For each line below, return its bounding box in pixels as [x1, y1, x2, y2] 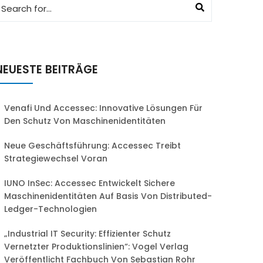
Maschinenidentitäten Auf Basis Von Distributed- [4, 190, 212, 202]
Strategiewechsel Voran [4, 153, 107, 164]
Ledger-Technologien [4, 203, 97, 215]
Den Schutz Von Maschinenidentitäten [4, 115, 166, 127]
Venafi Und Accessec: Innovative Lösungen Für [4, 102, 203, 114]
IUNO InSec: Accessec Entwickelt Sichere [4, 177, 175, 189]
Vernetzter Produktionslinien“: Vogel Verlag [4, 241, 188, 252]
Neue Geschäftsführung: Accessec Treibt [4, 140, 181, 151]
